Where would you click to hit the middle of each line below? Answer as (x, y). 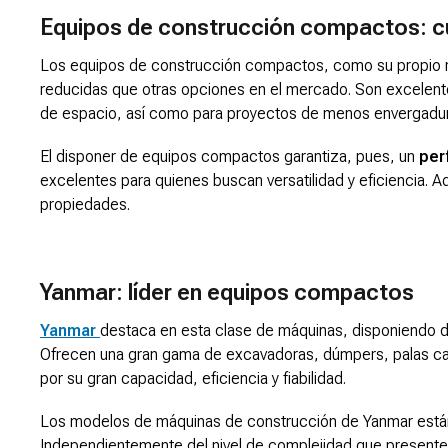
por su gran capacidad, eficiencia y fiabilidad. (193, 378)
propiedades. (85, 205)
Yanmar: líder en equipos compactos (227, 293)
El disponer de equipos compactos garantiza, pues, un (229, 157)
